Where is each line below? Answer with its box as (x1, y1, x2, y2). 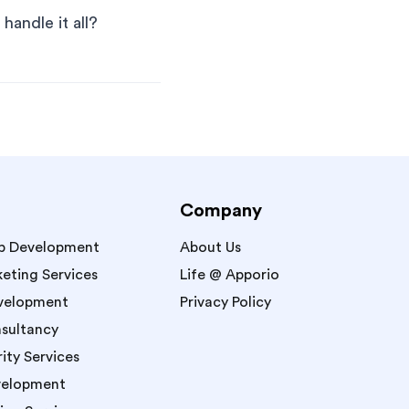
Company (180, 202, 262, 220)
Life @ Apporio (180, 267, 279, 282)
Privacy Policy (180, 295, 271, 309)
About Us (180, 240, 241, 255)
